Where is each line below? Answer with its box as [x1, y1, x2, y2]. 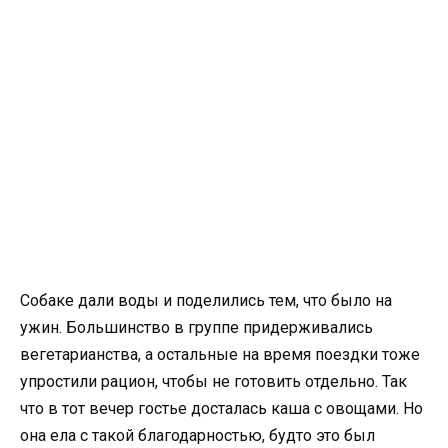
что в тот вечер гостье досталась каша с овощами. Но [20, 398, 423, 418]
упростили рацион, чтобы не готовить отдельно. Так [20, 371, 407, 391]
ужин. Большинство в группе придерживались [20, 317, 373, 337]
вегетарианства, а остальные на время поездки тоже [20, 344, 420, 364]
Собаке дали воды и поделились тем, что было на [20, 290, 392, 310]
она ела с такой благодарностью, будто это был [20, 425, 375, 445]
